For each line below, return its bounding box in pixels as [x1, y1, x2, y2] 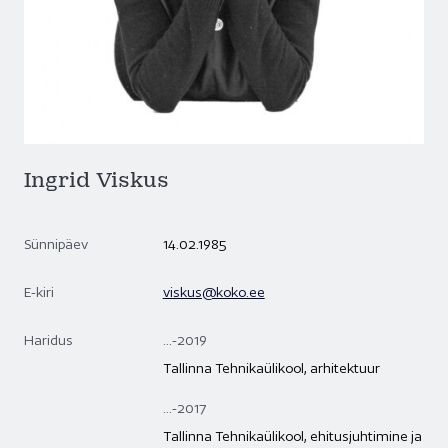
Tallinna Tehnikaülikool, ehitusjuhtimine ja [162, 428, 422, 444]
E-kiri [24, 284, 54, 300]
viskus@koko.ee [162, 284, 265, 300]
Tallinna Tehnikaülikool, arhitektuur [162, 360, 380, 376]
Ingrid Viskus [24, 167, 169, 193]
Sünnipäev [24, 236, 88, 252]
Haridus [24, 332, 73, 348]
